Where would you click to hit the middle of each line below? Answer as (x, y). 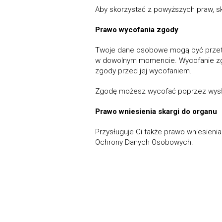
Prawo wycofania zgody (137, 30)
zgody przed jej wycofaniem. (143, 71)
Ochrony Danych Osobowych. (144, 142)
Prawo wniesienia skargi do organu (156, 111)
